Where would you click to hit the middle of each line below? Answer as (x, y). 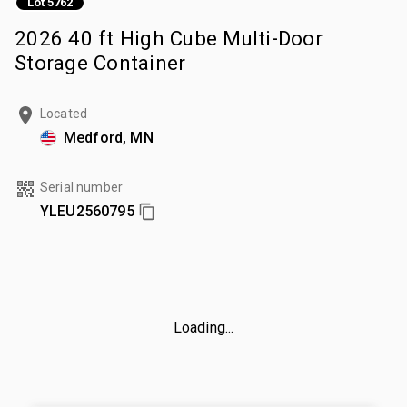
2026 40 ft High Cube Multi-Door (169, 38)
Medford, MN (109, 137)
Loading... (203, 327)
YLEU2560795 (87, 211)
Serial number (81, 187)
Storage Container (100, 62)
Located (64, 113)
